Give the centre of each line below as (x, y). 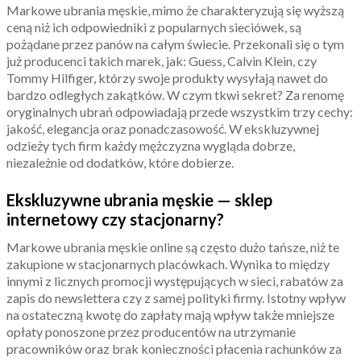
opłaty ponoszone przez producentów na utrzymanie (151, 331)
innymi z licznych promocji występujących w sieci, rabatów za (175, 280)
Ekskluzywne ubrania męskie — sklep (139, 199)
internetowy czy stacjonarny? (115, 219)
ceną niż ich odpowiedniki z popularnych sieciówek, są (154, 27)
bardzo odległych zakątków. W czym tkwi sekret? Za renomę (175, 94)
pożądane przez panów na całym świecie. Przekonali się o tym (175, 44)
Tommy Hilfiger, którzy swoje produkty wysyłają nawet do (167, 77)
